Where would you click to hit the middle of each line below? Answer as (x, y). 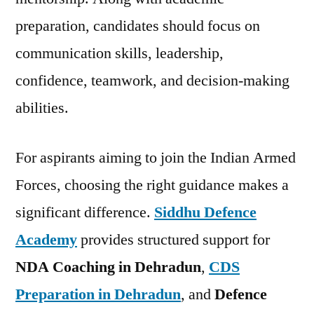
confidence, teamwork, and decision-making (152, 81)
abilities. (42, 108)
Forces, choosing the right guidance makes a (152, 185)
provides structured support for (173, 240)
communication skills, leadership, (120, 53)
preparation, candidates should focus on (138, 26)
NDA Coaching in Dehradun (108, 267)
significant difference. (85, 212)
